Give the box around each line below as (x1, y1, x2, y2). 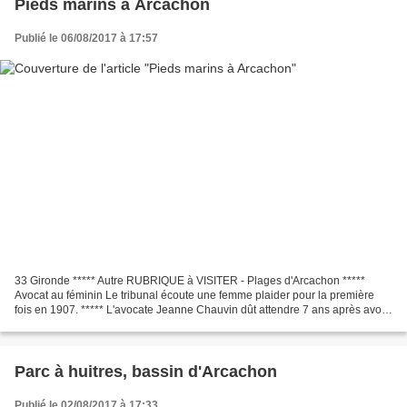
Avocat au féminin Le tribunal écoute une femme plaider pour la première (15, 289, 374, 303)
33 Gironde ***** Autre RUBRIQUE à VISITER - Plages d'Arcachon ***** (15, 274, 365, 288)
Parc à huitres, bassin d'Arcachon (15, 362, 277, 382)
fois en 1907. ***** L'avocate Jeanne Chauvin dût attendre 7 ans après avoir (15, 303, 388, 317)
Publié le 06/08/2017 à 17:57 (15, 31, 158, 45)
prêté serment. (15, 318, 85, 332)
